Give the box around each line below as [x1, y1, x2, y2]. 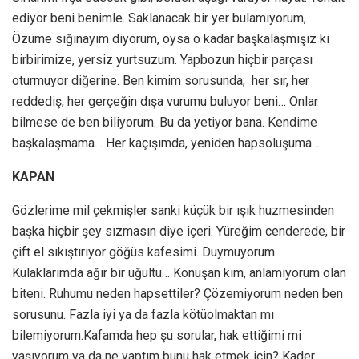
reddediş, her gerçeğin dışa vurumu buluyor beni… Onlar [12, 94, 318, 110]
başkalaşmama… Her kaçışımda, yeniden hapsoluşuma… [12, 135, 320, 151]
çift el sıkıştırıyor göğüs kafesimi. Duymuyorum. [12, 244, 277, 260]
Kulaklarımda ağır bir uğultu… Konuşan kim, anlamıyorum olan [12, 265, 346, 281]
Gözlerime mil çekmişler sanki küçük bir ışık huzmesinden [12, 203, 334, 219]
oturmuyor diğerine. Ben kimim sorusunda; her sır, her [12, 73, 309, 89]
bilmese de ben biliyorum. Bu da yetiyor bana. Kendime [12, 115, 317, 131]
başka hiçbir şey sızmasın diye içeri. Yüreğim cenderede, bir [12, 224, 345, 240]
